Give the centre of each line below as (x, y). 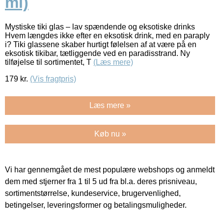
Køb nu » (110, 134)
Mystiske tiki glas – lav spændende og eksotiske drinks (100, 27)
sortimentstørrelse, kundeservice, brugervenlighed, (93, 193)
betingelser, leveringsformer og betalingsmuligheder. (96, 205)
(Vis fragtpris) (53, 79)
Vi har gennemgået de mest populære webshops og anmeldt (110, 169)
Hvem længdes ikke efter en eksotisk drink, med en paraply (107, 35)
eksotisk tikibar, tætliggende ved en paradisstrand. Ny (97, 53)
